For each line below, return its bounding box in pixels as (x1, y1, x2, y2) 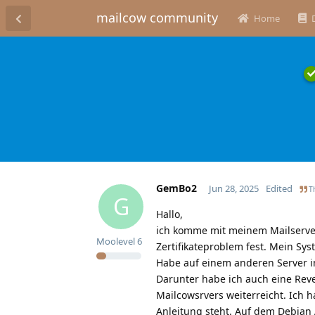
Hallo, (156, 207, 183, 221)
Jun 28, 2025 (208, 181, 259, 195)
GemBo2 (156, 181, 197, 195)
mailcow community (96, 9, 218, 26)
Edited (265, 181, 292, 195)
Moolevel (96, 234, 135, 247)
